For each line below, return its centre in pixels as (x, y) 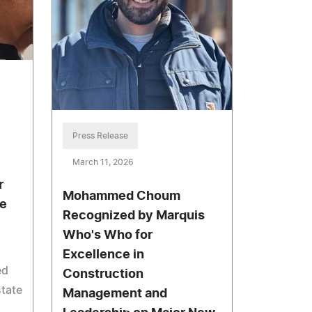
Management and (115, 294)
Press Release (101, 136)
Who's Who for (108, 236)
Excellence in (104, 255)
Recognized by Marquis (134, 216)
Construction (103, 275)
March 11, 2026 (103, 163)
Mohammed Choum (122, 197)
